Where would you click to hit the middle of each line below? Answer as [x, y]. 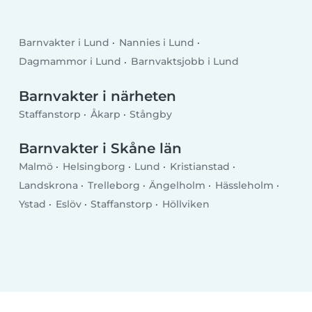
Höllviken [186, 204]
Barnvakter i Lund [64, 43]
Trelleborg [114, 186]
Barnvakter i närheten [98, 96]
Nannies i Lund [156, 43]
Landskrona [49, 186]
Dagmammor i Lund [70, 62]
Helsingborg [94, 166]
